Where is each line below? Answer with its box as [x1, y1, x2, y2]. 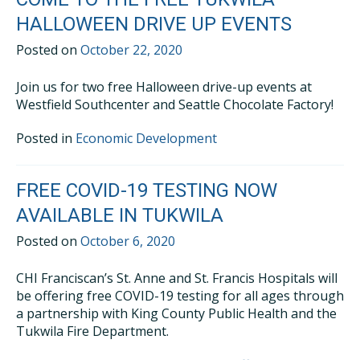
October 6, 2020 [80, 232, 175, 250]
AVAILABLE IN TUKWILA [16, 204, 223, 227]
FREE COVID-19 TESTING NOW [16, 179, 277, 202]
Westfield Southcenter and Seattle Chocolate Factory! [16, 96, 333, 113]
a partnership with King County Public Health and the [16, 305, 337, 322]
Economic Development [76, 129, 217, 147]
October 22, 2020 [80, 41, 182, 59]
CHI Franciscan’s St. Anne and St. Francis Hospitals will [16, 269, 337, 287]
